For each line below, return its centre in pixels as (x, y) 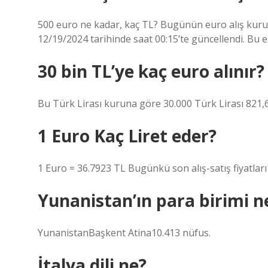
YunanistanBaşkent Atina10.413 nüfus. (124, 233)
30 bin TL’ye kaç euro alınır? (151, 71)
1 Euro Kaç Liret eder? (127, 136)
